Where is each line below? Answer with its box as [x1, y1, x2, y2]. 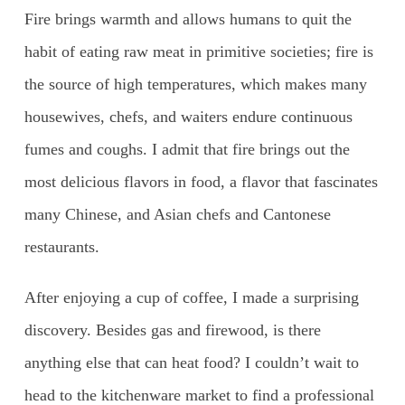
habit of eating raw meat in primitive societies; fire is [24, 42, 373, 61]
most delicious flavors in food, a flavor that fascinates [24, 173, 378, 192]
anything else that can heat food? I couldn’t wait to [24, 353, 359, 372]
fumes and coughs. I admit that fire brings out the [24, 140, 350, 159]
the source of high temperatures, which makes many [24, 75, 367, 94]
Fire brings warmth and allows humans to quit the [24, 10, 352, 29]
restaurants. [24, 238, 99, 257]
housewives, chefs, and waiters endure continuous [24, 108, 353, 127]
